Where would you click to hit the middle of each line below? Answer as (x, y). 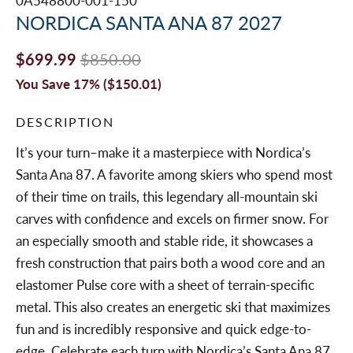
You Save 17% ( (61, 84)
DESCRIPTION (65, 122)
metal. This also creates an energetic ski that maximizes (173, 307)
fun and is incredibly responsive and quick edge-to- (163, 329)
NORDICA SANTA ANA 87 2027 (149, 23)
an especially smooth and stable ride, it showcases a (164, 241)
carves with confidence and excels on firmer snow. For (172, 219)
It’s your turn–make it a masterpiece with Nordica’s (163, 153)
